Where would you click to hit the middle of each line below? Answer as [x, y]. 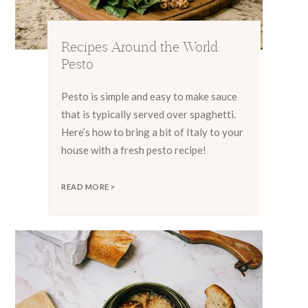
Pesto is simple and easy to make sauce [149, 96]
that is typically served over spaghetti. [148, 114]
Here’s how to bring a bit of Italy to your [152, 132]
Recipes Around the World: [141, 46]
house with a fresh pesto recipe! [134, 150]
